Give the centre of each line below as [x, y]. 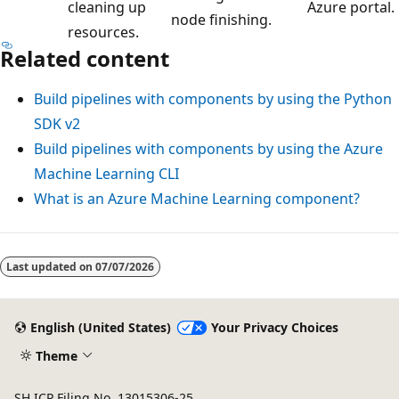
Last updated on [51, 266]
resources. [103, 32]
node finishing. [221, 19]
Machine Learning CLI [106, 173]
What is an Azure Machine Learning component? [197, 198]
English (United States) [100, 328]
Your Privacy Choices [274, 328]
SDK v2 [57, 123]
